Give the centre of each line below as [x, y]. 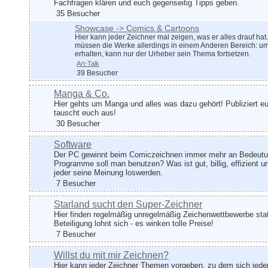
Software [73, 144]
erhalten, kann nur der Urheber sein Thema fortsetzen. [163, 54]
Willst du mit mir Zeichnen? [111, 255]
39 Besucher [96, 73]
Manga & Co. [82, 94]
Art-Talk [88, 63]
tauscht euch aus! [85, 113]
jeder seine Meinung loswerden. [108, 173]
